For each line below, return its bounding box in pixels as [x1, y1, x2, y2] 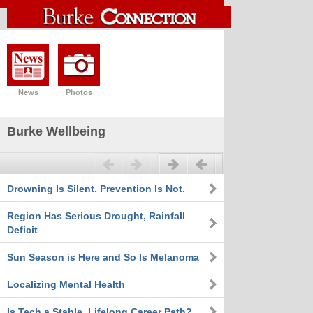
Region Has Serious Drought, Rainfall [7, 210, 185, 221]
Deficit [7, 224, 38, 235]
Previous [39, 158, 73, 170]
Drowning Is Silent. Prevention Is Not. [7, 183, 185, 194]
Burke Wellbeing [7, 124, 105, 138]
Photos [66, 88, 92, 96]
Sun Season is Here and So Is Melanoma [7, 252, 199, 263]
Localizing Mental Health [7, 279, 125, 290]
